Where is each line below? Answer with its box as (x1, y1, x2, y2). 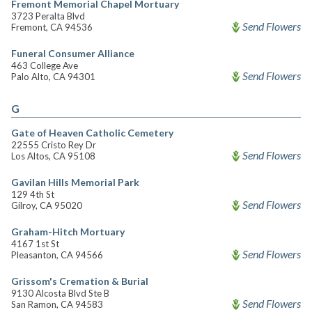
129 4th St (11, 189, 54, 200)
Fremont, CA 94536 (11, 22, 93, 33)
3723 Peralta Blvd (11, 10, 85, 22)
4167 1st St (11, 238, 59, 249)
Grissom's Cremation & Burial (11, 275, 148, 287)
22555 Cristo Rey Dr (11, 139, 96, 150)
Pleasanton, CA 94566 (11, 249, 103, 260)
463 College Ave (11, 60, 78, 71)
